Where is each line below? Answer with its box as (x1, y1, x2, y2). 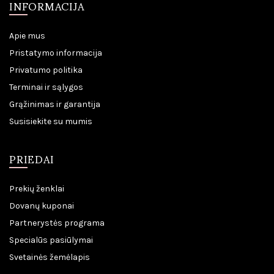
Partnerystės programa (9, 217, 105, 228)
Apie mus (9, 30, 45, 41)
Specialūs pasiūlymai (9, 234, 93, 245)
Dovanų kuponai (9, 200, 74, 211)
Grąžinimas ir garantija (9, 98, 100, 109)
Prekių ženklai (9, 183, 64, 194)
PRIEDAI (9, 143, 54, 174)
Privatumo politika (9, 64, 83, 75)
